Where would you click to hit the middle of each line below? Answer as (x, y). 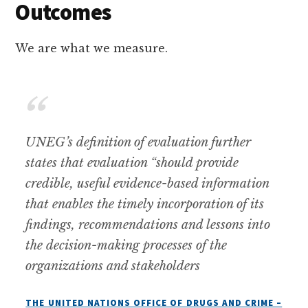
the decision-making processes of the (126, 245)
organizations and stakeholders (113, 266)
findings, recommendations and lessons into (148, 224)
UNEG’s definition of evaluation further (139, 142)
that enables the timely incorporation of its (145, 204)
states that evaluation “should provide (132, 163)
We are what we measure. (92, 48)
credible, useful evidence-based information (147, 183)
